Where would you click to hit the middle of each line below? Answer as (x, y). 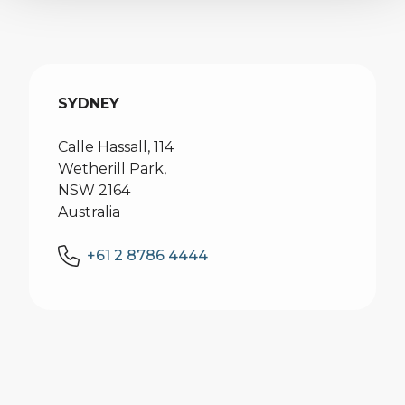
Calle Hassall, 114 (116, 147)
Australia (89, 212)
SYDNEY (89, 104)
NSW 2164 (94, 190)
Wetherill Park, (112, 169)
